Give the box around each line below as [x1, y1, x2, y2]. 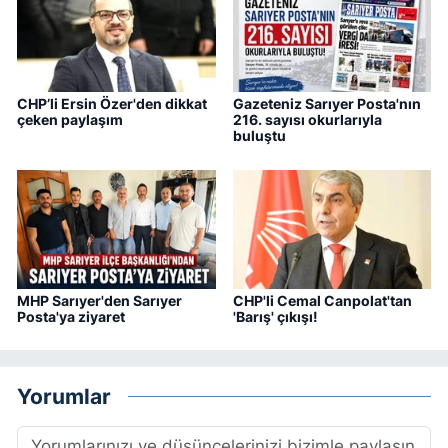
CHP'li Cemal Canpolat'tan [232, 291, 412, 309]
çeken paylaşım [17, 111, 123, 129]
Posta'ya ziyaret [17, 307, 125, 325]
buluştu [232, 127, 286, 145]
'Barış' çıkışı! [232, 307, 318, 325]
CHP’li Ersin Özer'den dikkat [17, 95, 207, 113]
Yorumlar [17, 383, 111, 410]
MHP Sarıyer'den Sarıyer [17, 291, 182, 309]
